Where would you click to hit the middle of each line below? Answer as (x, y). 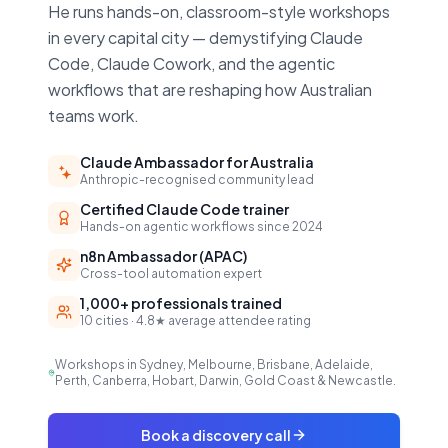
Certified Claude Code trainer (184, 209)
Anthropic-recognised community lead (197, 180)
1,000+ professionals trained (181, 303)
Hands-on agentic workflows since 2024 (201, 227)
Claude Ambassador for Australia (197, 162)
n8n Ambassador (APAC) (163, 256)
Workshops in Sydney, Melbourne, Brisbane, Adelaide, (214, 365)
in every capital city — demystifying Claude (205, 38)
